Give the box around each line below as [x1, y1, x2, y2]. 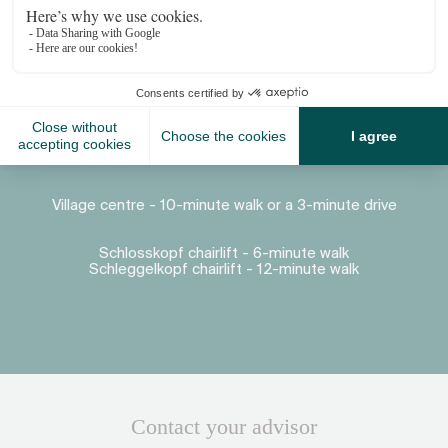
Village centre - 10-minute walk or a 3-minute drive [51, 198, 397, 214]
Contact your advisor [131, 414, 317, 439]
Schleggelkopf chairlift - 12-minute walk [89, 262, 359, 278]
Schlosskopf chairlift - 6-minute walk [99, 246, 349, 262]
